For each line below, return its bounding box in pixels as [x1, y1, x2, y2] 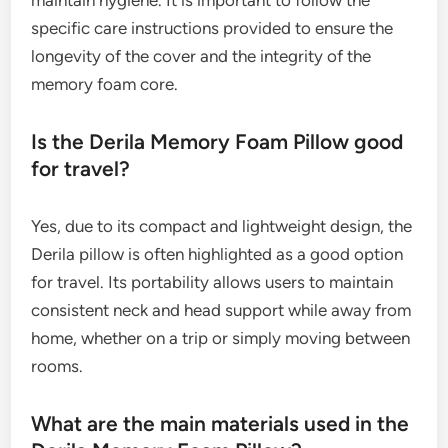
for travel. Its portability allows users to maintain [31, 272, 394, 293]
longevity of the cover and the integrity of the [31, 46, 372, 67]
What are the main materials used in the [31, 411, 410, 437]
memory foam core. [31, 74, 179, 95]
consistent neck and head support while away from [31, 300, 412, 321]
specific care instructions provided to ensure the [31, 18, 394, 39]
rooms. [31, 356, 84, 377]
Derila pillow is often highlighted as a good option [31, 244, 404, 265]
